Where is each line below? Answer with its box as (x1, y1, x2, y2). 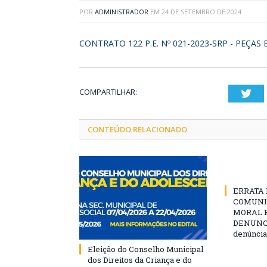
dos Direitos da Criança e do (88, 254, 192, 265)
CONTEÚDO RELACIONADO (88, 124, 187, 135)
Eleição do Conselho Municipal (88, 244, 203, 254)
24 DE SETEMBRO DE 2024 (162, 7, 241, 16)
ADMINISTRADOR (95, 7, 148, 16)
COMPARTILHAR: (79, 86, 137, 97)
